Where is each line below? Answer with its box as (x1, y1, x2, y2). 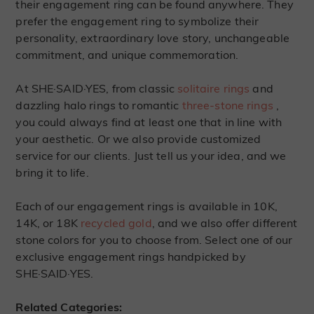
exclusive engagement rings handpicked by (15, 250, 246, 264)
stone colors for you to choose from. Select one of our (15, 233, 293, 247)
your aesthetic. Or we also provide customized (15, 132, 261, 146)
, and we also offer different (151, 216, 298, 231)
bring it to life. (15, 165, 89, 180)
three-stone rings (182, 98, 273, 113)
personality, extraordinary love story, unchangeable (15, 31, 290, 46)
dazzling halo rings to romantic (15, 98, 182, 113)
